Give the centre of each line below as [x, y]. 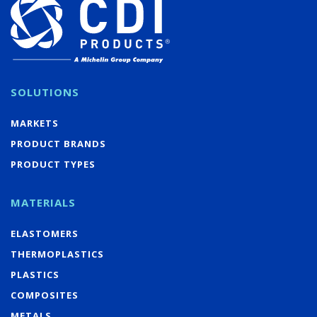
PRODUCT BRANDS [58, 143]
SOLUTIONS [45, 92]
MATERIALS [43, 202]
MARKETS [35, 123]
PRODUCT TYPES [53, 164]
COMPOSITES [45, 295]
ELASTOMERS [45, 233]
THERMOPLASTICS [57, 254]
